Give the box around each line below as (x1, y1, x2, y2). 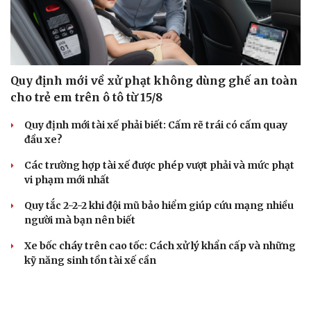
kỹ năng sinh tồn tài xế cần (24, 254, 156, 267)
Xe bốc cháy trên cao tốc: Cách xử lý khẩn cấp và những (24, 239, 296, 253)
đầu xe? (24, 133, 62, 146)
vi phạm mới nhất (24, 174, 110, 187)
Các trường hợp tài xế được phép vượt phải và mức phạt (24, 159, 294, 172)
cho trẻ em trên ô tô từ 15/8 (10, 90, 162, 105)
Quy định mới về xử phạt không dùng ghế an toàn (10, 74, 298, 88)
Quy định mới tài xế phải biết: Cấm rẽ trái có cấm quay (24, 119, 287, 132)
